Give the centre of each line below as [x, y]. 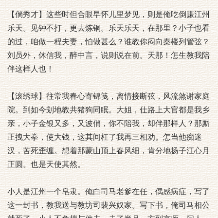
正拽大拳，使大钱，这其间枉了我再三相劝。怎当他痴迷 [105, 137]
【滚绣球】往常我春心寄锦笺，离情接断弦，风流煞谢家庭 [109, 96]
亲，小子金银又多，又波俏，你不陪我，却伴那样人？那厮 [109, 123]
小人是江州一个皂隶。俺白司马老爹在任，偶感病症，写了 [109, 191]
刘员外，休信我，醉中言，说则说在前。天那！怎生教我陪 [109, 55]
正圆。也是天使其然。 [46, 164]
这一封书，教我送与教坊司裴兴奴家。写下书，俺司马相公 [109, 205]
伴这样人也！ [31, 69]
